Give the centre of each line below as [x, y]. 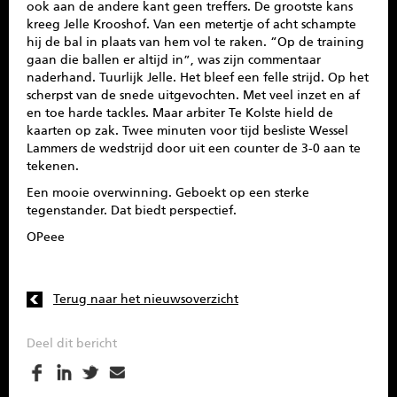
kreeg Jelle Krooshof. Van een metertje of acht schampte [191, 24]
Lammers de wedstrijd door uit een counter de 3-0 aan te [194, 148]
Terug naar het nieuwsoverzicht [146, 299]
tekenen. [53, 166]
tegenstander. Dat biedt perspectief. [132, 210]
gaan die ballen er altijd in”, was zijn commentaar [174, 60]
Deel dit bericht [72, 343]
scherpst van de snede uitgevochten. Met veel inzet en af [193, 95]
